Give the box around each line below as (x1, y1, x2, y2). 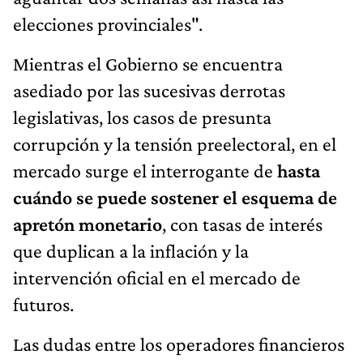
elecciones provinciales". (13, 12, 203, 35)
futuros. (13, 293, 74, 315)
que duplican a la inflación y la (13, 239, 249, 262)
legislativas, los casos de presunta (13, 105, 271, 128)
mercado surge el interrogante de (13, 159, 277, 181)
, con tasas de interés (162, 212, 322, 235)
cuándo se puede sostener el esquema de (13, 186, 337, 208)
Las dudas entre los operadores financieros (13, 332, 344, 355)
